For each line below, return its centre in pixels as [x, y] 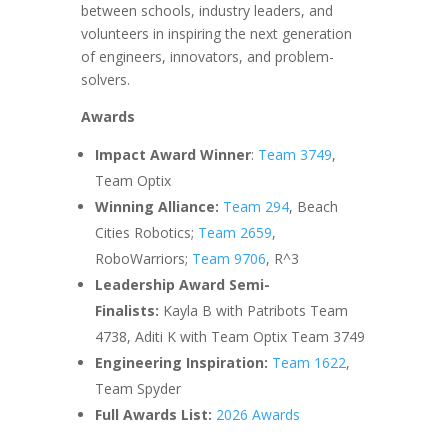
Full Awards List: [155, 414]
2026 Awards [257, 414]
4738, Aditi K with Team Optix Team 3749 [229, 336]
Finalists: [128, 310]
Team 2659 [234, 232]
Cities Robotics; [146, 232]
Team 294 [255, 206]
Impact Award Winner [172, 154]
